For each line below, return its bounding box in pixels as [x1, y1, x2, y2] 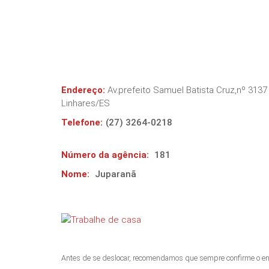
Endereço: [61, 85, 105, 95]
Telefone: [61, 117, 103, 128]
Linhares [61, 98, 95, 109]
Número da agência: [61, 150, 149, 160]
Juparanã [95, 169, 136, 180]
